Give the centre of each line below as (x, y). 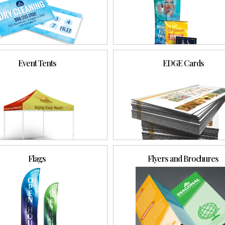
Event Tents (37, 63)
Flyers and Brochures (183, 158)
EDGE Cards (183, 63)
